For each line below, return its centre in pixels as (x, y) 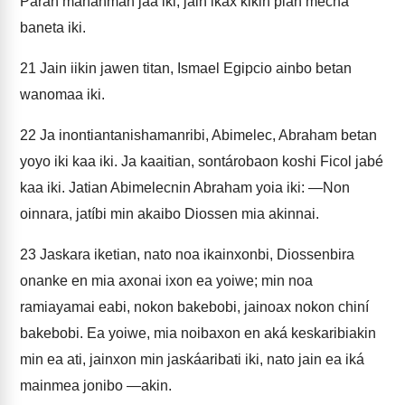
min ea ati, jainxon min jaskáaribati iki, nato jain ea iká (192, 359)
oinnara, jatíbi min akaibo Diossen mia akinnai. (170, 214)
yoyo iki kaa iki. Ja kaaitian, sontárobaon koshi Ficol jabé (202, 161)
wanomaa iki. (62, 94)
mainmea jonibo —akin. (96, 386)
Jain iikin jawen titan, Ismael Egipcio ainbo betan (194, 68)
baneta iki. (53, 28)
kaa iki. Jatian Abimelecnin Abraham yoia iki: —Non (185, 188)
